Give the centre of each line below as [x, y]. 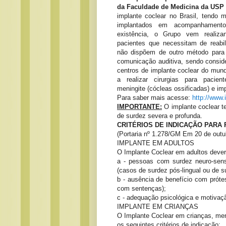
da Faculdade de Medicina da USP [171, 7]
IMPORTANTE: [139, 107]
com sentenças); [142, 189]
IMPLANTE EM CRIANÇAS [158, 207]
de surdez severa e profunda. [160, 116]
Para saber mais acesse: [155, 98]
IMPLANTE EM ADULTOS [156, 143]
